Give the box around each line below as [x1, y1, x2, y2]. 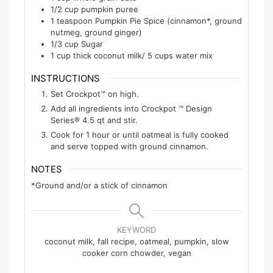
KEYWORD [117, 224, 156, 235]
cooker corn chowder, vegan [82, 247, 191, 258]
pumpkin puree [81, 4, 138, 14]
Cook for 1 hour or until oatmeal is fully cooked [51, 130, 229, 140]
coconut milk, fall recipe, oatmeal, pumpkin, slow [44, 236, 229, 246]
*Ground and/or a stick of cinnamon [31, 180, 168, 190]
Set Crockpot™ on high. [51, 89, 139, 99]
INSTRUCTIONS [31, 72, 100, 84]
